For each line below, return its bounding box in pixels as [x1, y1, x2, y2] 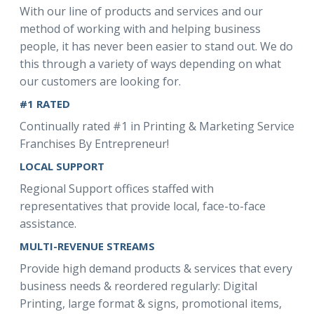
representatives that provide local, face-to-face [20, 198, 266, 214]
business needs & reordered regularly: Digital [20, 278, 257, 294]
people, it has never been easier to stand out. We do [20, 39, 293, 54]
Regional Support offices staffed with [20, 181, 214, 196]
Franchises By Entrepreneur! [20, 136, 169, 151]
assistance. [20, 216, 76, 231]
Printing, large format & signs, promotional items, [20, 296, 282, 311]
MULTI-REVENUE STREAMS [20, 239, 155, 253]
